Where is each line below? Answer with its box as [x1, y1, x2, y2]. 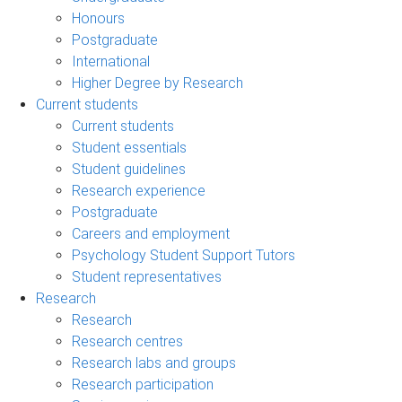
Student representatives [72, 267, 222, 285]
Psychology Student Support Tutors [72, 246, 295, 264]
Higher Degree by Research [72, 74, 243, 92]
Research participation [72, 375, 214, 393]
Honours [72, 9, 125, 27]
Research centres [72, 332, 183, 350]
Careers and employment [72, 224, 230, 242]
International [72, 52, 150, 70]
